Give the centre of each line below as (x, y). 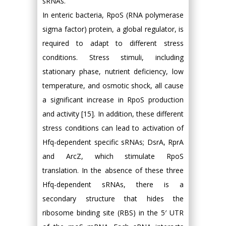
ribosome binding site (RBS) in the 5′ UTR (113, 212)
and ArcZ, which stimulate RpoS (113, 156)
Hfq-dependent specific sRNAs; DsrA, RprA (113, 142)
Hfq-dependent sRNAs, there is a (113, 184)
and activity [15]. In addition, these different (113, 114)
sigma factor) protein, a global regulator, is (113, 29)
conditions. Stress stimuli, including (113, 57)
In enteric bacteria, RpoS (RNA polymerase (113, 15)
